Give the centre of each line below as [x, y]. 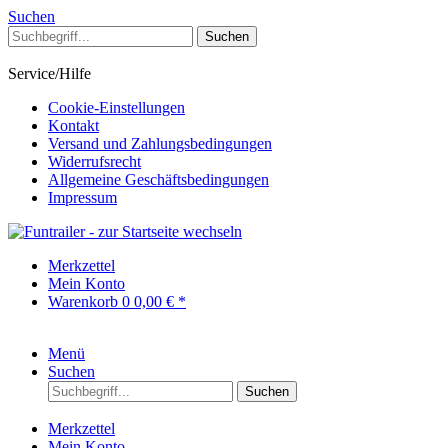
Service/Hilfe [49, 73]
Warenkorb [85, 301]
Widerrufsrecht [94, 161]
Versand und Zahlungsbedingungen [160, 143]
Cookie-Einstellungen [116, 107]
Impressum [82, 197]
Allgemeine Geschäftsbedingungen [158, 179]
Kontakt [73, 125]
